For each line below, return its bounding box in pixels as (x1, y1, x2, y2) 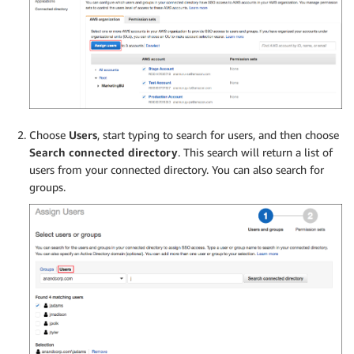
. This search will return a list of (178, 145, 333, 159)
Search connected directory (29, 145, 178, 159)
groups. (29, 179, 66, 194)
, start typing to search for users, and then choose (97, 127, 339, 141)
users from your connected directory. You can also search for (29, 162, 324, 176)
